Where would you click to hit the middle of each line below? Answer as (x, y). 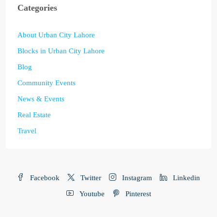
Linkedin (186, 178)
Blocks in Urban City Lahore (61, 51)
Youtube (91, 194)
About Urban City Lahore (56, 35)
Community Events (46, 83)
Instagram (136, 178)
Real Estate (34, 115)
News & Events (41, 99)
